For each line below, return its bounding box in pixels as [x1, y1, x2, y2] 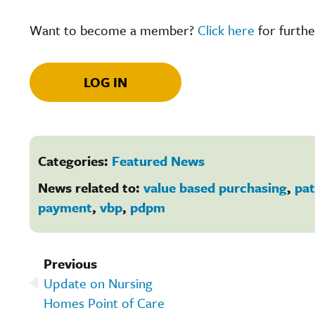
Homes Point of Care [44, 292, 165, 312]
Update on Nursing [44, 273, 153, 292]
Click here [198, 20, 255, 39]
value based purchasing [143, 177, 287, 197]
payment [38, 197, 92, 217]
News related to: [38, 177, 143, 197]
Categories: [38, 150, 112, 170]
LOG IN [84, 72, 127, 91]
